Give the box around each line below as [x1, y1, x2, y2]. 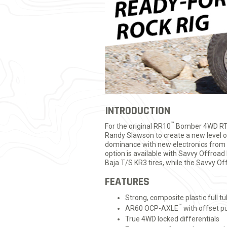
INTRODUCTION [105, 103, 170, 118]
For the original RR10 [105, 122, 171, 130]
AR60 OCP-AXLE [125, 204, 178, 212]
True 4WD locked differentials [125, 214, 219, 223]
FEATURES [105, 174, 149, 189]
